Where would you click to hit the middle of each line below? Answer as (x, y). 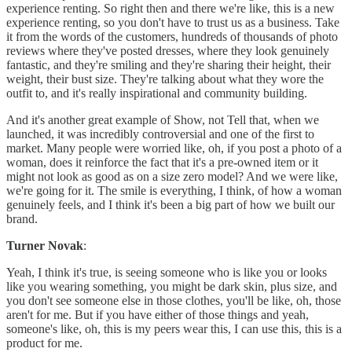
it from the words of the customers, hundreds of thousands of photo (172, 37)
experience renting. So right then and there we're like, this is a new (170, 9)
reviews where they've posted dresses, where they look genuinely (168, 51)
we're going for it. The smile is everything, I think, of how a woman (174, 191)
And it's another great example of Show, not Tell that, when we (163, 120)
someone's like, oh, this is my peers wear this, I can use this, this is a (174, 329)
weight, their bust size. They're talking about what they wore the (165, 79)
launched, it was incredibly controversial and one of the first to (160, 134)
